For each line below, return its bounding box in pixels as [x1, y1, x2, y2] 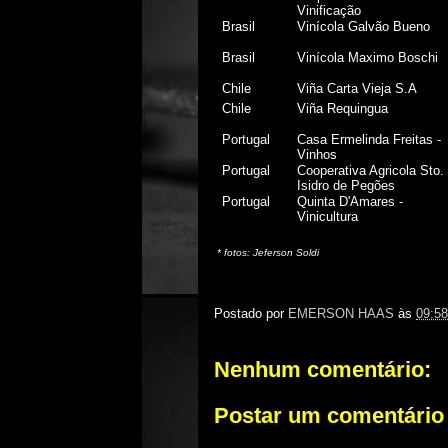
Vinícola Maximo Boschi [297, 50, 439, 65]
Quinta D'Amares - [297, 194, 404, 209]
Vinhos [297, 147, 338, 162]
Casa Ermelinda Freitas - [297, 132, 442, 147]
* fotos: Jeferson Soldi [214, 247, 319, 258]
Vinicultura [297, 209, 359, 224]
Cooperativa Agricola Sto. [297, 163, 445, 178]
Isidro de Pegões [297, 178, 396, 193]
